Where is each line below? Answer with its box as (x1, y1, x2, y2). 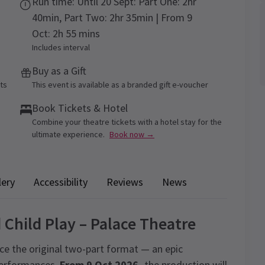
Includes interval (32, 42, 90, 53)
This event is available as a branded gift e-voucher (32, 79, 208, 90)
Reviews (106, 174, 143, 189)
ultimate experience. (32, 129, 105, 140)
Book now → (109, 129, 154, 140)
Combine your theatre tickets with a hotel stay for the (32, 117, 222, 127)
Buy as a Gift (32, 64, 86, 77)
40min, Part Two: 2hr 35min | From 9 (32, 11, 192, 24)
